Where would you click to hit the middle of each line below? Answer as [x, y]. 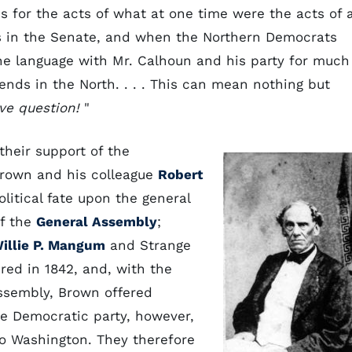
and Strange [148, 245]
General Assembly [97, 222]
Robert [180, 174]
